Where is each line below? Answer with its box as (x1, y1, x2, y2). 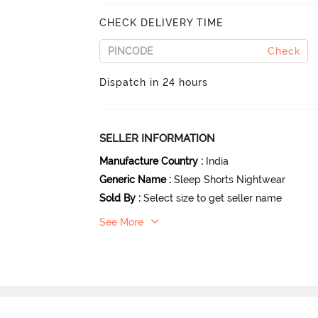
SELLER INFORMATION (99, 131, 216, 145)
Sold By (99, 192, 136, 204)
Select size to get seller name (143, 192, 283, 204)
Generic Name (99, 173, 167, 185)
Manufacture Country (99, 155, 199, 167)
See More (99, 216, 144, 228)
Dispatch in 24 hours (99, 76, 209, 88)
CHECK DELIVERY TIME (99, 16, 224, 28)
